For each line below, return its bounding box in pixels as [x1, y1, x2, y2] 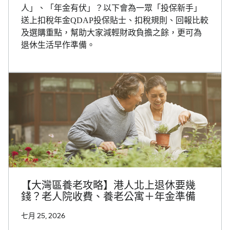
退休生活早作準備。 [21, 40, 95, 49]
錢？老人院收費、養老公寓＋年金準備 [21, 190, 196, 202]
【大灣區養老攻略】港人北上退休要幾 [21, 179, 196, 191]
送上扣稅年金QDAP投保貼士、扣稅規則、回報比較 [21, 15, 208, 25]
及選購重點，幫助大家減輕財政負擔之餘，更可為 [21, 28, 202, 37]
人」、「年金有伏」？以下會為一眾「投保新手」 [21, 3, 202, 12]
